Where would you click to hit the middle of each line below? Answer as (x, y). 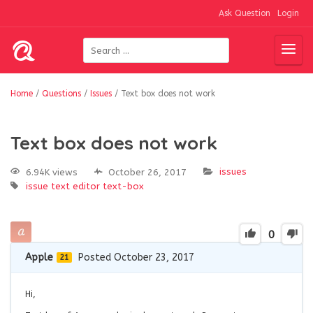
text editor (75, 186)
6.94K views (52, 172)
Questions (61, 94)
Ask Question (245, 13)
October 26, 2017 (147, 172)
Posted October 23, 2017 (136, 258)
